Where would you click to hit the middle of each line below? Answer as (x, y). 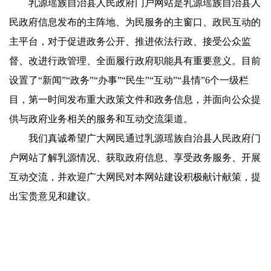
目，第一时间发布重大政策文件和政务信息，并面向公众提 (135, 99)
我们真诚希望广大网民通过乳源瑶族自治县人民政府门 (135, 138)
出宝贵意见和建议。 (53, 196)
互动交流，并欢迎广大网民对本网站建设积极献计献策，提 (135, 177)
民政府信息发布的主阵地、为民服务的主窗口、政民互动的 (135, 22)
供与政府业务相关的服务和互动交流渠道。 (101, 119)
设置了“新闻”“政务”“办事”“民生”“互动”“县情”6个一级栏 (129, 80)
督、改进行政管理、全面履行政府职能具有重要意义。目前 (135, 60)
